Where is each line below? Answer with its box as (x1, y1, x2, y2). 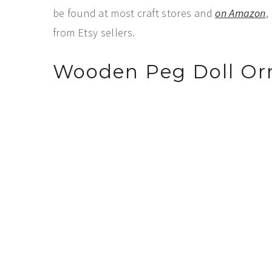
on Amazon (215, 6, 266, 20)
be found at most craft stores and (53, 6, 216, 20)
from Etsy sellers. (53, 25, 135, 39)
